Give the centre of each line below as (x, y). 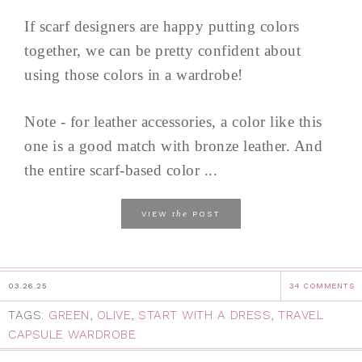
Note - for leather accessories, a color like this (173, 122)
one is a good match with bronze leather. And (173, 146)
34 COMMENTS (321, 286)
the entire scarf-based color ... (121, 170)
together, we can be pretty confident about (162, 51)
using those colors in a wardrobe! (134, 75)
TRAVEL (301, 316)
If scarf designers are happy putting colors (162, 27)
